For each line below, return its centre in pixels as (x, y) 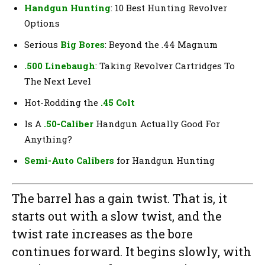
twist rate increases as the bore (102, 233)
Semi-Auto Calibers (69, 161)
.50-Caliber (69, 124)
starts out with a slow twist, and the (117, 216)
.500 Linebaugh (60, 66)
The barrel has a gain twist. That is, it (119, 198)
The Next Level (58, 81)
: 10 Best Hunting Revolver (169, 8)
